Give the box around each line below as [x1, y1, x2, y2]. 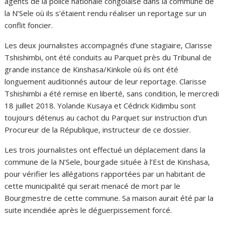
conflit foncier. [5, 20, 53, 30]
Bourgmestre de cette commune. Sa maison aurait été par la [5, 192, 214, 203]
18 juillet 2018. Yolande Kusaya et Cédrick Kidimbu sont [5, 100, 196, 110]
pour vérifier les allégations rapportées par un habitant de [5, 168, 206, 179]
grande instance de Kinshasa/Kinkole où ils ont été [5, 64, 179, 74]
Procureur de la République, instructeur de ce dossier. [5, 124, 191, 135]
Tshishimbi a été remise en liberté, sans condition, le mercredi [5, 88, 219, 98]
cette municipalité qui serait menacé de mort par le [5, 180, 181, 191]
